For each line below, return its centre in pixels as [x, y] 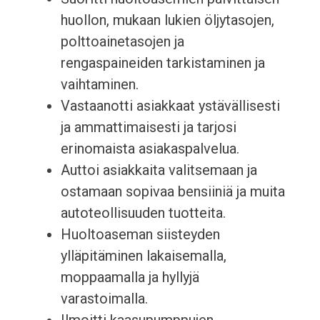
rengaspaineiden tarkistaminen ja [162, 63]
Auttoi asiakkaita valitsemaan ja [159, 170]
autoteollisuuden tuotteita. [143, 213]
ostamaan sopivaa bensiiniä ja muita [172, 192]
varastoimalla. [104, 299]
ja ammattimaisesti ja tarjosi [148, 127]
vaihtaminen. [99, 85]
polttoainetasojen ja [122, 42]
